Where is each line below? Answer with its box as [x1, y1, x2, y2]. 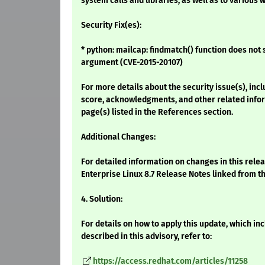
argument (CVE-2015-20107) [81, 57, 183, 68]
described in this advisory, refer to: [81, 231, 212, 242]
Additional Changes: [81, 132, 156, 143]
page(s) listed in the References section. [81, 107, 233, 118]
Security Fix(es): [81, 20, 141, 31]
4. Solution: [81, 194, 122, 205]
